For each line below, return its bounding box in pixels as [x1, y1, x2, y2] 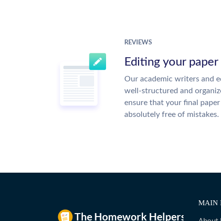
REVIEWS [124, 39, 152, 46]
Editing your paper [124, 56, 219, 68]
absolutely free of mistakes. [124, 110, 219, 118]
